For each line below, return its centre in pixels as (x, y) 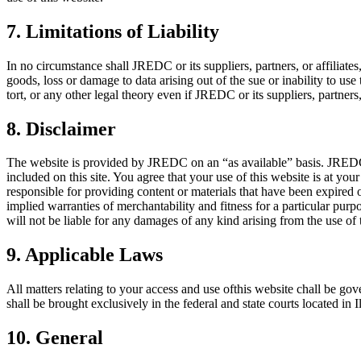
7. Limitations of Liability (113, 31)
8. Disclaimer (61, 129)
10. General (55, 338)
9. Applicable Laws (85, 255)
